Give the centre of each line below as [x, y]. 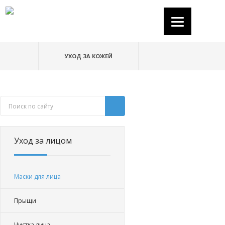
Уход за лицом [43, 141]
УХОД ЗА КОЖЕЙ [88, 56]
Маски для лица [37, 177]
